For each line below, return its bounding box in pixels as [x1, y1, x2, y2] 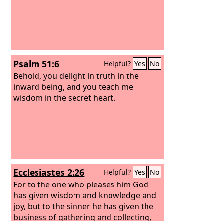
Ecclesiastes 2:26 [13, 166, 85, 178]
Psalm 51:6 [13, 58, 60, 70]
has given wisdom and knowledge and [13, 189, 157, 201]
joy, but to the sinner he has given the [13, 200, 154, 212]
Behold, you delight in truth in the [13, 70, 139, 81]
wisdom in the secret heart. [13, 92, 116, 103]
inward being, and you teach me [13, 81, 134, 92]
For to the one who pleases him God [13, 179, 149, 190]
